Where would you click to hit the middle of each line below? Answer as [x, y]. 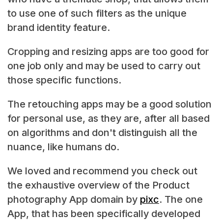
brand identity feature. [58, 28]
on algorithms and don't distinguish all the [102, 133]
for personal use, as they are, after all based [108, 119]
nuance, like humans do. [63, 147]
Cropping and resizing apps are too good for [108, 52]
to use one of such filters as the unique [97, 14]
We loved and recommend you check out [102, 171]
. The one [181, 199]
